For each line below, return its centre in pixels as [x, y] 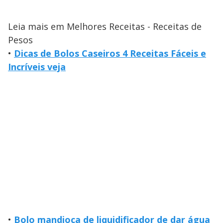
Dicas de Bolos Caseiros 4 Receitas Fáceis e [110, 54]
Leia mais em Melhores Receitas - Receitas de [105, 27]
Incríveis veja [37, 67]
